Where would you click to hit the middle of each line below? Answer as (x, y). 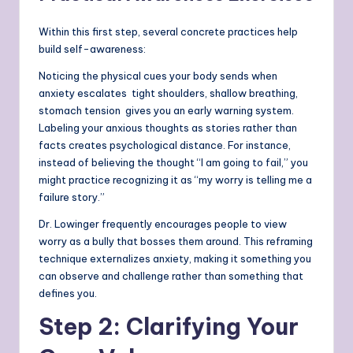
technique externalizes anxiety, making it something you (175, 259)
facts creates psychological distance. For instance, (165, 145)
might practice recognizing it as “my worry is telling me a (175, 180)
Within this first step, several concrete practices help (168, 32)
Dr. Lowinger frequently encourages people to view (163, 224)
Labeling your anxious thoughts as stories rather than (168, 128)
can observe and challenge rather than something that (171, 276)
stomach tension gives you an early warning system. (166, 111)
